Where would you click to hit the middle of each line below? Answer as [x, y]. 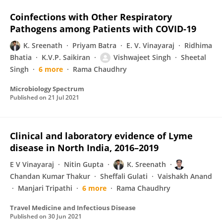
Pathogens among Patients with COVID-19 [103, 29]
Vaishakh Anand [185, 176]
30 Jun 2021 [65, 216]
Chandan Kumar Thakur [50, 176]
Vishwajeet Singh [142, 57]
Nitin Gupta [84, 164]
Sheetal [194, 57]
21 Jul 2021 [64, 97]
